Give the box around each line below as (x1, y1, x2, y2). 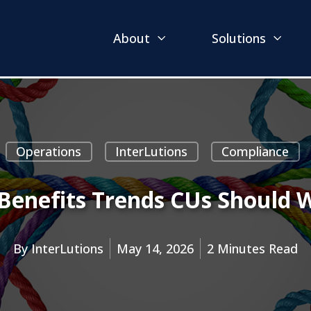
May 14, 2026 (117, 239, 194, 257)
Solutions (212, 30, 266, 47)
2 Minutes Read (207, 239, 298, 257)
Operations (16, 142, 81, 160)
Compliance (221, 142, 289, 160)
